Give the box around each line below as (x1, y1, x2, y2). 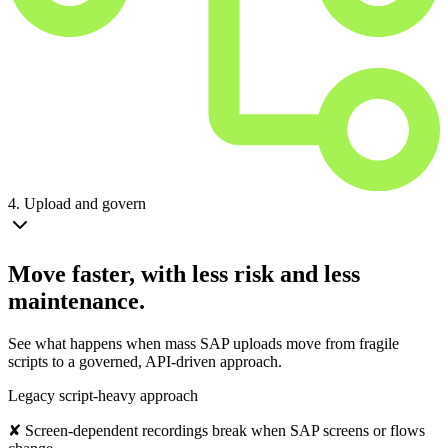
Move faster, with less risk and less (8, 260, 360, 287)
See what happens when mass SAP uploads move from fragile (8, 334, 399, 352)
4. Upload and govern (8, 194, 146, 212)
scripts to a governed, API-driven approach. (8, 352, 282, 370)
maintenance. (8, 287, 145, 314)
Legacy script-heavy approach (8, 386, 198, 404)
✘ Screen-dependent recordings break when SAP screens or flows (8, 421, 425, 439)
